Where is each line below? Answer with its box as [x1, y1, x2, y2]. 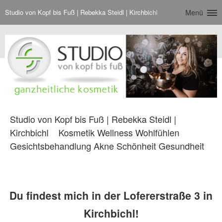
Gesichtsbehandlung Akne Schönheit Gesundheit [10, 139, 204, 152]
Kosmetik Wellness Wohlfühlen [56, 125, 179, 139]
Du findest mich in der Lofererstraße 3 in [9, 187, 213, 203]
